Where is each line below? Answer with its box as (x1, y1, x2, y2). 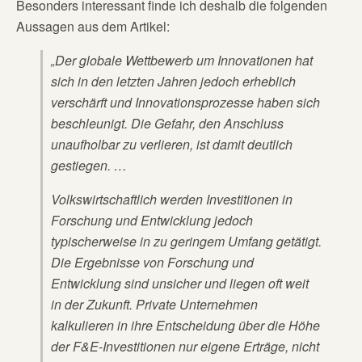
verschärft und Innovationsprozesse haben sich (51, 93, 320, 112)
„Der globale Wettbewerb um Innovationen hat (51, 51, 313, 69)
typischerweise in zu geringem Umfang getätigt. (51, 232, 322, 250)
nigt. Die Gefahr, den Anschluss (103, 114, 284, 133)
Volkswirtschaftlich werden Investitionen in (51, 190, 293, 208)
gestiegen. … (51, 156, 127, 175)
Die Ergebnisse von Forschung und (51, 253, 254, 271)
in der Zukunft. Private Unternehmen (51, 295, 258, 314)
